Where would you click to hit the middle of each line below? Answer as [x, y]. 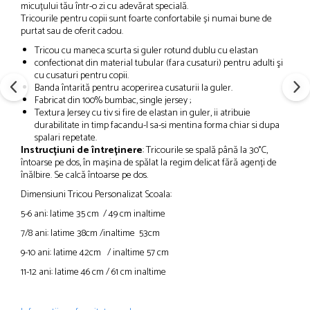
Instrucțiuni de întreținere [82, 151]
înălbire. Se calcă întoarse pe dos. [84, 175]
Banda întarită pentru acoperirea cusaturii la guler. [134, 88]
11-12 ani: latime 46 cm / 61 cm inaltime [93, 272]
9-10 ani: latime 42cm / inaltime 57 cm [95, 253]
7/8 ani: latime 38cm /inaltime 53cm [90, 234]
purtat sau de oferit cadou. [72, 31]
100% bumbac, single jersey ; [137, 101]
